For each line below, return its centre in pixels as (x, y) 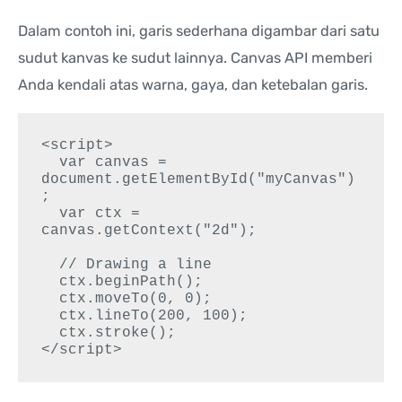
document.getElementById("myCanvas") (199, 179)
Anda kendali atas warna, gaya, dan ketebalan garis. (193, 84)
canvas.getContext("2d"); (149, 231)
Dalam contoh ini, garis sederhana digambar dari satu (199, 31)
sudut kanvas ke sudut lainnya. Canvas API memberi (195, 57)
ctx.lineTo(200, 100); (51, 316)
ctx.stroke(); (51, 333)
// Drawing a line (51, 265)
